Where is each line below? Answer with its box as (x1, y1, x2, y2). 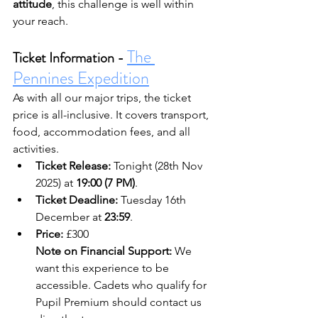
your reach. (13, 14, 68, 28)
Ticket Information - (13, 48, 127, 68)
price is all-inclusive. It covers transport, (13, 108, 212, 121)
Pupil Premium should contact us (35, 295, 204, 309)
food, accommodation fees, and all (13, 125, 193, 138)
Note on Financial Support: (35, 244, 172, 258)
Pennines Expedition (13, 66, 149, 90)
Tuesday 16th (118, 193, 189, 207)
